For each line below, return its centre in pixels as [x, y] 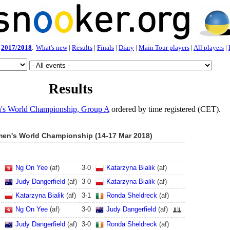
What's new [52, 47]
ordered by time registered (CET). [165, 109]
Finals [106, 47]
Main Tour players [164, 47]
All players [209, 47]
